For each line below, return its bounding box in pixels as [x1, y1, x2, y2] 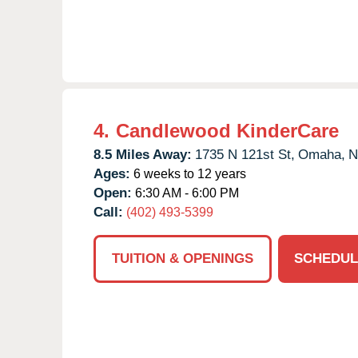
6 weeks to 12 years [130, 166, 246, 181]
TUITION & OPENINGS [112, 250, 253, 266]
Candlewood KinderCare [116, 119, 339, 141]
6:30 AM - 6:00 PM [132, 185, 239, 200]
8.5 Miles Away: [93, 146, 192, 162]
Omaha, [298, 146, 345, 162]
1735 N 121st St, [195, 146, 295, 162]
